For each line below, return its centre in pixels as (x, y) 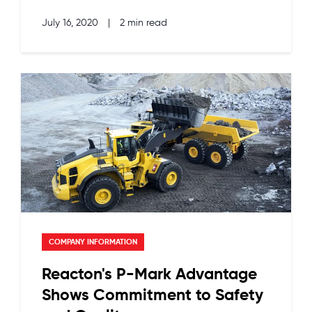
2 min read (143, 23)
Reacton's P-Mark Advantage (149, 274)
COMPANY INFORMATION (93, 242)
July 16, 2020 (71, 23)
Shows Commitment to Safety (153, 295)
